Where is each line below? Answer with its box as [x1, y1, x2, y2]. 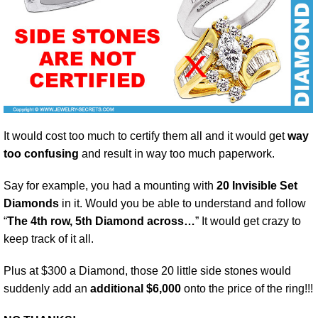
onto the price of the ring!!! [184, 283, 313, 295]
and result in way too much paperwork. [79, 148, 275, 160]
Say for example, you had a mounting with [4, 180, 216, 192]
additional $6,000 [90, 283, 184, 295]
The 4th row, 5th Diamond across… [7, 215, 195, 228]
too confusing [4, 148, 79, 160]
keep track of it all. [4, 233, 94, 246]
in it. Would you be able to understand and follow [59, 197, 306, 210]
